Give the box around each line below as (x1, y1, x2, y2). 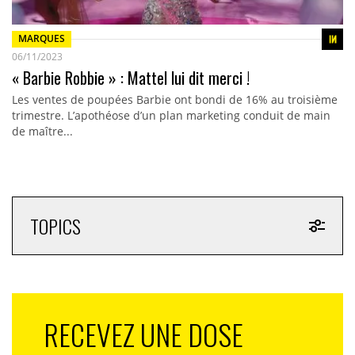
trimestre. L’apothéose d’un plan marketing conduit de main (11, 107, 330, 123)
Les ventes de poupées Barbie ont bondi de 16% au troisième (11, 91, 338, 107)
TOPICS (29, 211, 81, 240)
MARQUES (17, 32, 65, 46)
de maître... (11, 123, 73, 139)
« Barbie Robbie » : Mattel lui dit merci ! (11, 65, 250, 90)
